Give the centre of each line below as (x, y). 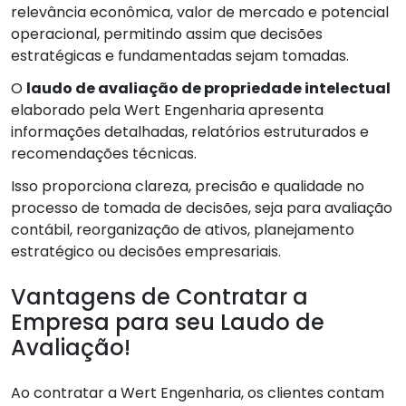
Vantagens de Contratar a (159, 297)
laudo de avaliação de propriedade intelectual (208, 89)
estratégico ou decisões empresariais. (146, 252)
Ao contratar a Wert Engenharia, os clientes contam (198, 393)
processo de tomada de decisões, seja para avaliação (202, 208)
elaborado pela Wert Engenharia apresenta (167, 111)
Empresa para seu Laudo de (168, 323)
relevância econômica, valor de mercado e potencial (200, 13)
